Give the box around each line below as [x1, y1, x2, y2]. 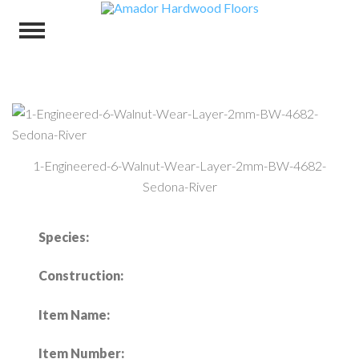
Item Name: [38, 306, 110, 322]
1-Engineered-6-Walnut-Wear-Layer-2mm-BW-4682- [33, 157, 326, 173]
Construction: [38, 268, 123, 284]
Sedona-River [142, 178, 217, 194]
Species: [38, 228, 89, 244]
